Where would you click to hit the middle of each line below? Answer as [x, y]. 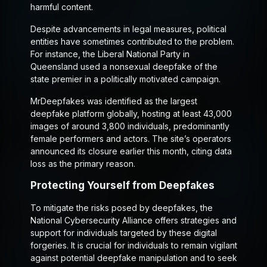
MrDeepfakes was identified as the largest [114, 101]
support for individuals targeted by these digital [123, 233]
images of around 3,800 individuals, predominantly [130, 126]
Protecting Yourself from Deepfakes [122, 186]
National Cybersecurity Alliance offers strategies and [133, 221]
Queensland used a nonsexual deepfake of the [124, 67]
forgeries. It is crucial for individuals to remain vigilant [133, 246]
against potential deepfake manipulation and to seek [133, 258]
